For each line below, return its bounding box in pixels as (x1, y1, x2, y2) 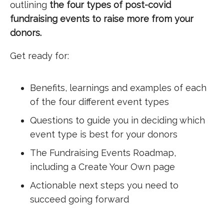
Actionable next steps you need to (30, 180, 178, 190)
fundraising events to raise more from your (10, 13, 193, 24)
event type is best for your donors (30, 129, 177, 139)
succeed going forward (30, 194, 129, 204)
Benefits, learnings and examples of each (30, 82, 206, 93)
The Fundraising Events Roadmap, (30, 147, 176, 158)
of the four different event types (30, 96, 169, 107)
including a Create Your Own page (30, 161, 175, 172)
